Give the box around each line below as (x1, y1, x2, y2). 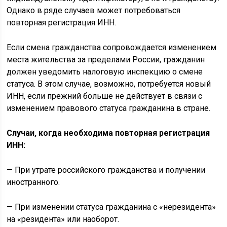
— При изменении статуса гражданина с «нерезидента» (7, 202, 216, 212)
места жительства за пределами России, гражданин (7, 54, 205, 64)
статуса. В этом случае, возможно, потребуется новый (7, 79, 211, 89)
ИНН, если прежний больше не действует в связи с (7, 91, 203, 101)
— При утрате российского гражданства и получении (7, 165, 206, 175)
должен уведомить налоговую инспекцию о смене (7, 66, 203, 77)
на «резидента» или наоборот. (7, 214, 120, 224)
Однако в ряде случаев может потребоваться (7, 5, 181, 15)
